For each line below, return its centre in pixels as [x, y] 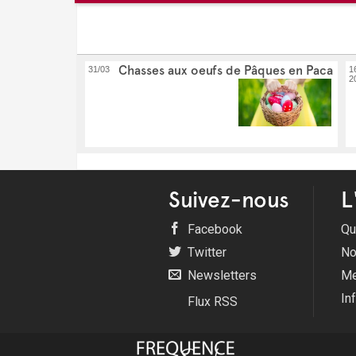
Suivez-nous [229, 200]
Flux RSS [211, 302]
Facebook [213, 230]
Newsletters [221, 276]
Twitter [205, 253]
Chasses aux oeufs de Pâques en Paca [226, 71]
